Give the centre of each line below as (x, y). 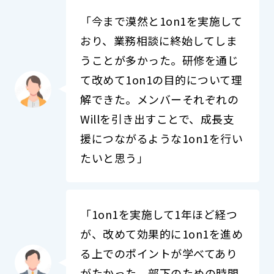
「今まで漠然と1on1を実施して (161, 20)
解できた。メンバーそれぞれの (160, 99)
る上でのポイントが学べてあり (159, 253)
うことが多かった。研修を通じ (160, 60)
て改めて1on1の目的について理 (161, 79)
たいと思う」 (114, 157)
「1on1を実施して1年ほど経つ (159, 214)
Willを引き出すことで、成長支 (157, 118)
